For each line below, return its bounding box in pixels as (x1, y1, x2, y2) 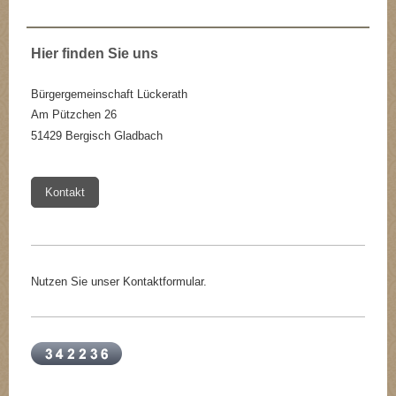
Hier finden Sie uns (31, 45, 158, 61)
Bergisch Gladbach (65, 128, 163, 142)
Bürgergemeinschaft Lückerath (31, 88, 187, 102)
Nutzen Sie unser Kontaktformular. (31, 274, 207, 288)
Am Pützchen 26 (31, 108, 117, 122)
